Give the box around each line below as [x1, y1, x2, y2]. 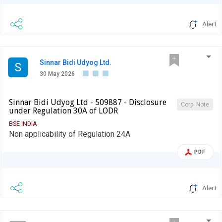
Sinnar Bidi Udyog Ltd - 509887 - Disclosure [9, 98, 166, 108]
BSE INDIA [9, 120, 37, 128]
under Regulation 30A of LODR [9, 106, 118, 116]
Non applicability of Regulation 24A [9, 129, 130, 139]
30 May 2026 [40, 70, 75, 78]
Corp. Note [181, 101, 209, 109]
